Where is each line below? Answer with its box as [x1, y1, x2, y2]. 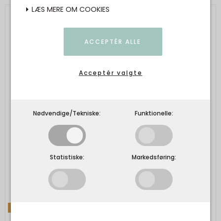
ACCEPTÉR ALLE [84, 37, 141, 46]
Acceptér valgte [78, 68, 143, 77]
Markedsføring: [132, 153, 177, 161]
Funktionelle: [135, 109, 174, 117]
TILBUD [13, 203, 32, 212]
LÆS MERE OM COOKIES [30, 4, 110, 14]
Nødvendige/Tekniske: [33, 109, 101, 117]
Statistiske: [49, 153, 84, 161]
